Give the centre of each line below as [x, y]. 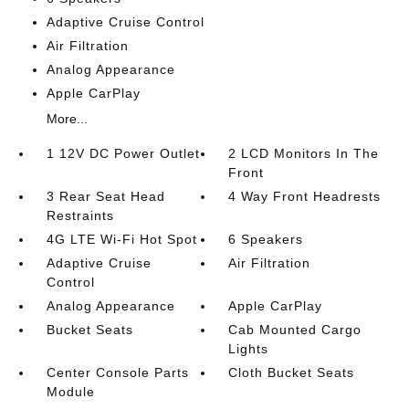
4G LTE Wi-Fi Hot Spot [121, 239]
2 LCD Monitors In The [304, 153]
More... [67, 119]
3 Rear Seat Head [105, 196]
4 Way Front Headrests [305, 196]
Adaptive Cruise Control [125, 22]
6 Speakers [266, 239]
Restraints [80, 215]
